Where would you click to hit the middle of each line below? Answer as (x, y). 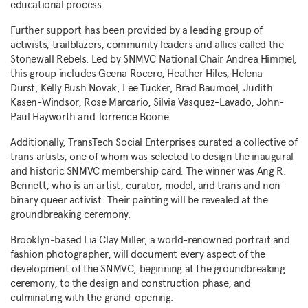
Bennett (29, 186)
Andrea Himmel (260, 59)
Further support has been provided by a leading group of (137, 30)
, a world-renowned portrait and (217, 240)
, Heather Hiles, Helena (212, 74)
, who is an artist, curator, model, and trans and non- (166, 186)
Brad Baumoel (207, 88)
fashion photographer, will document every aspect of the (138, 254)
